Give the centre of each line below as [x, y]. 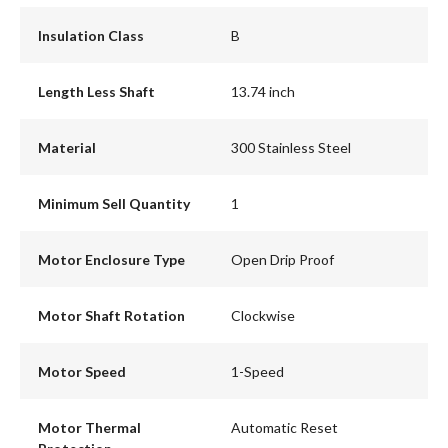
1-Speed [257, 371]
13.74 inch [263, 91]
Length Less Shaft [96, 91]
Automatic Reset [284, 427]
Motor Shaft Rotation [111, 315]
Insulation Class [90, 35]
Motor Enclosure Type [111, 259]
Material [66, 147]
